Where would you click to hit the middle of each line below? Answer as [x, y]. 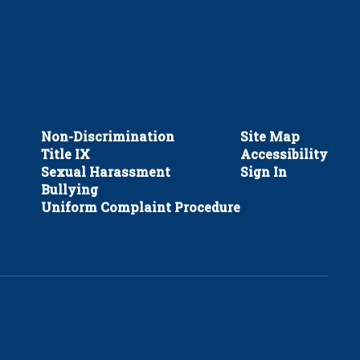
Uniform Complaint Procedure [140, 207]
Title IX [65, 154]
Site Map [270, 136]
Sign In [263, 172]
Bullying [69, 189]
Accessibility [284, 154]
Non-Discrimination [107, 136]
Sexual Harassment [105, 172]
